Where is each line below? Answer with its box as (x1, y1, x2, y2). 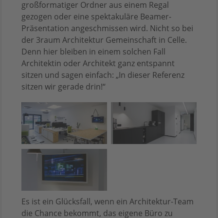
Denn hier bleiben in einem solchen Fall (21, 46, 165, 57)
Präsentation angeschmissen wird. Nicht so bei (21, 23, 193, 34)
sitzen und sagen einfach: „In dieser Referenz (21, 70, 184, 81)
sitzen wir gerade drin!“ (21, 81, 106, 92)
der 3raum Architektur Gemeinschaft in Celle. (21, 35, 187, 46)
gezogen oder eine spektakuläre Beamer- (21, 11, 171, 22)
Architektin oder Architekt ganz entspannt (21, 58, 175, 69)
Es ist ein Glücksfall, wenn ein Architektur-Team (21, 196, 194, 207)
